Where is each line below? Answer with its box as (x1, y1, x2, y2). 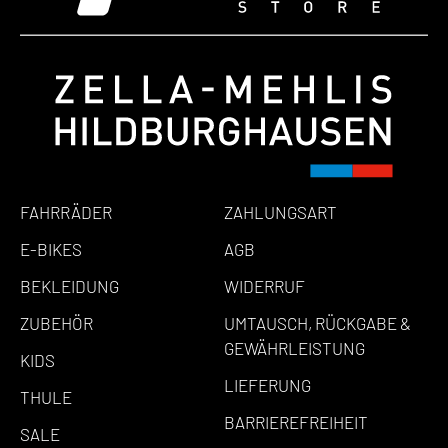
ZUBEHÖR (20, 312, 93, 333)
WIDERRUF (224, 275, 305, 296)
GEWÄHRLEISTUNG (224, 337, 365, 358)
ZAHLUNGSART (224, 201, 337, 222)
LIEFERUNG (224, 374, 311, 395)
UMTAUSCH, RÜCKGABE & (224, 312, 411, 333)
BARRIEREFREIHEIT (224, 411, 368, 432)
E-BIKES (20, 238, 82, 259)
